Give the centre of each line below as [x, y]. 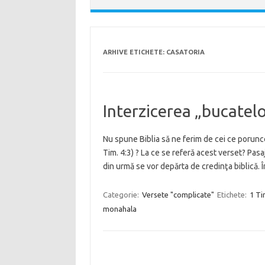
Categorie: [122, 195]
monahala [119, 209]
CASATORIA [185, 52]
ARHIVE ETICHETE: [134, 52]
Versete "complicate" [178, 195]
